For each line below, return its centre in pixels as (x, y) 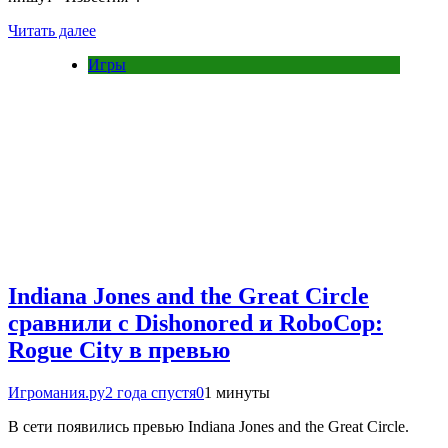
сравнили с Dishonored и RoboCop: (195, 323)
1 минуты (237, 393)
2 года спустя (150, 393)
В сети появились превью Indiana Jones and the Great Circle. (208, 427)
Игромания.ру (56, 393)
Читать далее (52, 31)
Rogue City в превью (119, 350)
